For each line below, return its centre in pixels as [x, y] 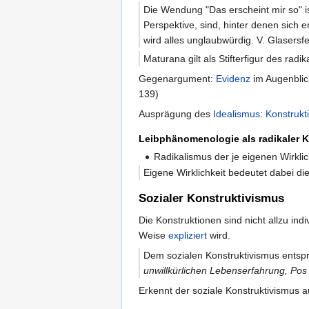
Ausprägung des [176, 113]
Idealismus [237, 113]
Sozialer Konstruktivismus [211, 198]
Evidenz [233, 78]
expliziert [188, 235]
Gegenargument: [177, 78]
